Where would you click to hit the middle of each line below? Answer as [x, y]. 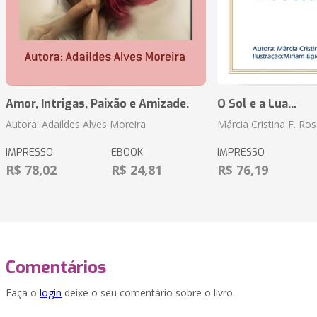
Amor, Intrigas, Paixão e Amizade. [97, 104]
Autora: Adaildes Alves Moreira [76, 125]
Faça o [23, 293]
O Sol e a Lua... [257, 104]
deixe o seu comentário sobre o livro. [148, 293]
